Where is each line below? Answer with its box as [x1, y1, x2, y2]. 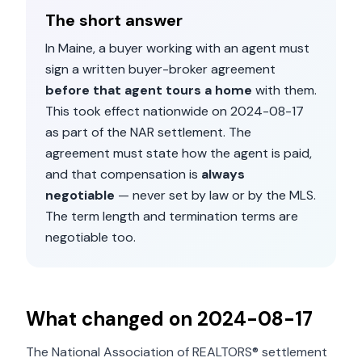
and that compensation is [45, 166, 198, 183]
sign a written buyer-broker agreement [45, 61, 276, 78]
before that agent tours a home [45, 82, 252, 99]
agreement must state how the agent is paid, [45, 145, 312, 162]
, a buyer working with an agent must [93, 40, 309, 57]
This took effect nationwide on [45, 103, 230, 120]
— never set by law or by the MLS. [115, 187, 316, 204]
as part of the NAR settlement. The [45, 124, 251, 141]
